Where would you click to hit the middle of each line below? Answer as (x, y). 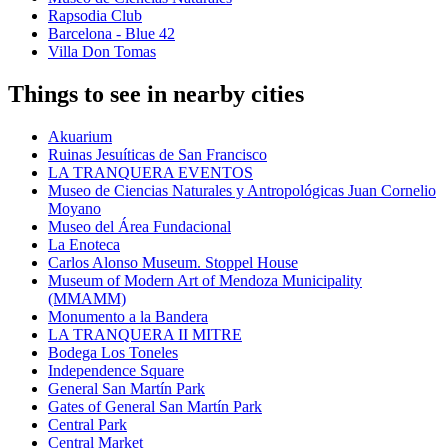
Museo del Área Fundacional (139, 227)
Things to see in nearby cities (156, 94)
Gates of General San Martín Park (155, 407)
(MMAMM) (87, 299)
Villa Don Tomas (102, 52)
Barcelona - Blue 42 (111, 34)
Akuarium (80, 137)
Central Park (87, 425)
